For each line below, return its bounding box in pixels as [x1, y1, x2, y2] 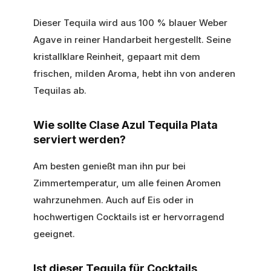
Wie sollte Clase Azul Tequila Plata [33, 118, 218, 131]
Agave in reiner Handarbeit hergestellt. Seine [33, 33, 231, 45]
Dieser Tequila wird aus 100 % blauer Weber [33, 16, 227, 28]
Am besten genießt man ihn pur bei [33, 160, 186, 172]
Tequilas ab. [33, 84, 87, 96]
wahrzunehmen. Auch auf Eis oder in [33, 194, 194, 206]
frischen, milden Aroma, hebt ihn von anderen [33, 67, 235, 79]
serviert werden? [33, 132, 126, 146]
